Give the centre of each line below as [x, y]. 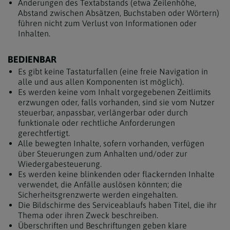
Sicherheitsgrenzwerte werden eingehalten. [98, 194]
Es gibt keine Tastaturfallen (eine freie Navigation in [113, 71]
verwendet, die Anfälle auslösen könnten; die [100, 184]
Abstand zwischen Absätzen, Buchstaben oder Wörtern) [119, 13]
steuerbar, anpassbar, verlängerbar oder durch [103, 112]
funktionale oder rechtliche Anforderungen [97, 122]
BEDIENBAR [32, 59]
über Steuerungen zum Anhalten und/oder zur [103, 153]
